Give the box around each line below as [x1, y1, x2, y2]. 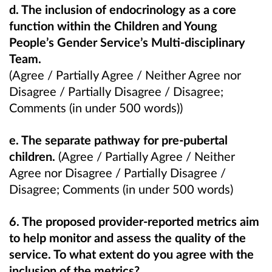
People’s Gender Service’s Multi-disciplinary [9, 34, 245, 49]
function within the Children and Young [9, 18, 217, 33]
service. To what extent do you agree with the [9, 246, 254, 261]
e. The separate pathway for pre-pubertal [9, 132, 228, 147]
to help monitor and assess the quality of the [9, 229, 246, 245]
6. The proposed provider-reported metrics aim [9, 213, 259, 228]
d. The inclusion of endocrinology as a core [9, 1, 236, 16]
